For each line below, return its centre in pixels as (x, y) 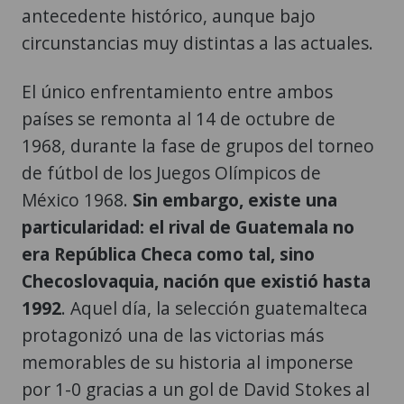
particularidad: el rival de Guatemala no (188, 226)
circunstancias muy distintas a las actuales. (197, 42)
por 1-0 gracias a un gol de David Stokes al (196, 389)
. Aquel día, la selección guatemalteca (215, 308)
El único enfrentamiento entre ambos (177, 91)
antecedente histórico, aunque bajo (169, 15)
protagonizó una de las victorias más (173, 335)
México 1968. (77, 199)
